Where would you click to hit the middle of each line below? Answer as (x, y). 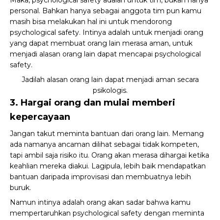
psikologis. (110, 90)
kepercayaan (40, 117)
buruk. (20, 188)
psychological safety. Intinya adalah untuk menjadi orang (107, 32)
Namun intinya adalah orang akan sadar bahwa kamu (100, 202)
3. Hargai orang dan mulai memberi (93, 103)
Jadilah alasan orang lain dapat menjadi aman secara (110, 80)
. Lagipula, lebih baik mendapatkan (147, 166)
